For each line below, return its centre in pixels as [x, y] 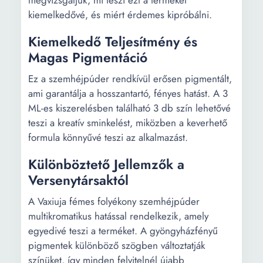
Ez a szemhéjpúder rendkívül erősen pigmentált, [130, 79]
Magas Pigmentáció [88, 58]
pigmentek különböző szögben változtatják [117, 245]
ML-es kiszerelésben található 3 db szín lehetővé [129, 108]
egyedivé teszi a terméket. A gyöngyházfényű [123, 231]
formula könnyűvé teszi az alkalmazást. [108, 137]
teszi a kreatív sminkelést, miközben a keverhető [128, 123]
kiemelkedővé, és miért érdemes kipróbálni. [120, 15]
